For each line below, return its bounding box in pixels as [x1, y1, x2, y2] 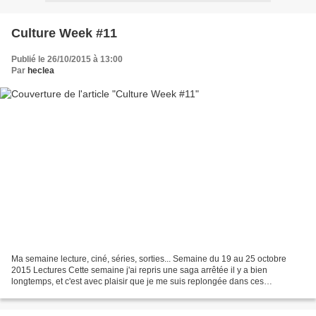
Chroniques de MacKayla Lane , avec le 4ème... [11, 288, 195, 298]
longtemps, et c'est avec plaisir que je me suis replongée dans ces [11, 276, 264, 287]
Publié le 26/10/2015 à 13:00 [11, 54, 123, 64]
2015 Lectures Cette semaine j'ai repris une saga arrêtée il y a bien [11, 265, 267, 276]
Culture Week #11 [11, 25, 117, 40]
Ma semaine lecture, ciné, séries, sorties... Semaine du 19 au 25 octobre [11, 254, 286, 265]
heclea [28, 65, 54, 75]
